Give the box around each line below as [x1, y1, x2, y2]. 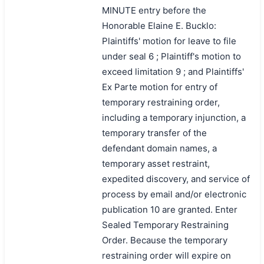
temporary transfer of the [101, 127, 207, 138]
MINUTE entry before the [101, 4, 206, 16]
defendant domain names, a [101, 142, 217, 154]
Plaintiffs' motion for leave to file [101, 35, 236, 47]
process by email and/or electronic [101, 188, 246, 200]
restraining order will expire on [101, 249, 231, 261]
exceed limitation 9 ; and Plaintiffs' [101, 65, 244, 77]
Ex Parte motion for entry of [101, 81, 217, 93]
